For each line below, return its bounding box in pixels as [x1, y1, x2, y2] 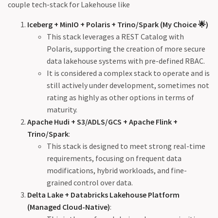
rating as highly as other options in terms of [47, 92, 194, 103]
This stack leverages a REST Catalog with [47, 32, 184, 42]
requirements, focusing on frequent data [47, 153, 182, 163]
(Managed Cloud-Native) [27, 202, 110, 212]
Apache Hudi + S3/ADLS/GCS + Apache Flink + [27, 117, 178, 127]
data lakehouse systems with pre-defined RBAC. [47, 56, 205, 66]
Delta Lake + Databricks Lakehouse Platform [27, 190, 180, 200]
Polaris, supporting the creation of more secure [47, 44, 205, 54]
